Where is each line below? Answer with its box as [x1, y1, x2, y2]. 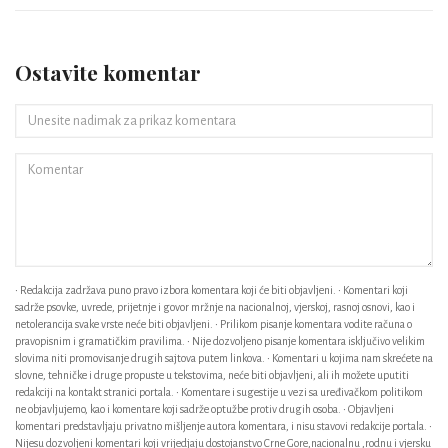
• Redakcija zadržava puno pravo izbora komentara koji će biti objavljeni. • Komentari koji [15, 284, 408, 296]
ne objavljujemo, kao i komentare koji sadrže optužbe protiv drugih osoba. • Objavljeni [15, 403, 394, 415]
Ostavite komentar [15, 58, 201, 86]
